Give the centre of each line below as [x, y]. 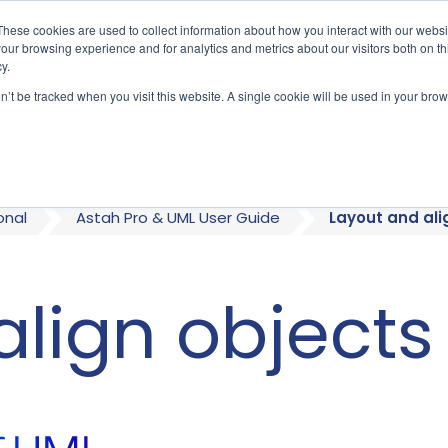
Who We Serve [182, 105]
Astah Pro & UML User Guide [178, 218]
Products [366, 105]
